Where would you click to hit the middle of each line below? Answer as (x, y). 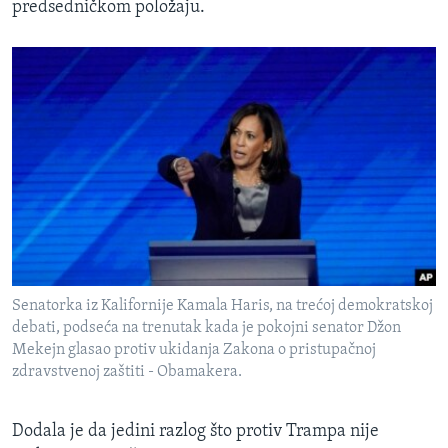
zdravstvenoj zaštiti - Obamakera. (127, 372)
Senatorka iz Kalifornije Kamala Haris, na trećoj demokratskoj (222, 306)
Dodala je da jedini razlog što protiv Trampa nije (195, 432)
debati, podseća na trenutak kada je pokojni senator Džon (206, 328)
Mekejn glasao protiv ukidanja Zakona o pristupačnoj (194, 350)
